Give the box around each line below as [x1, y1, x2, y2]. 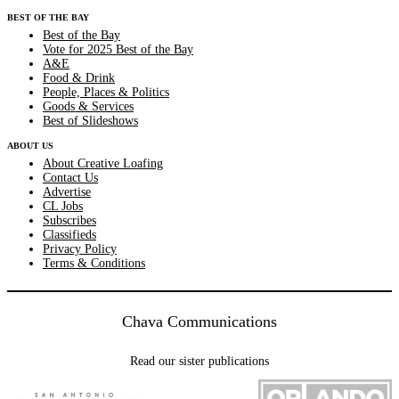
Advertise [43, 184, 91, 199]
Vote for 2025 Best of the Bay [43, 42, 193, 56]
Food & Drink [43, 70, 115, 85]
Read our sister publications [130, 354, 269, 369]
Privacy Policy [43, 241, 117, 256]
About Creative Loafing [43, 156, 163, 170]
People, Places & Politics [43, 85, 169, 99]
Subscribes [43, 213, 96, 227]
